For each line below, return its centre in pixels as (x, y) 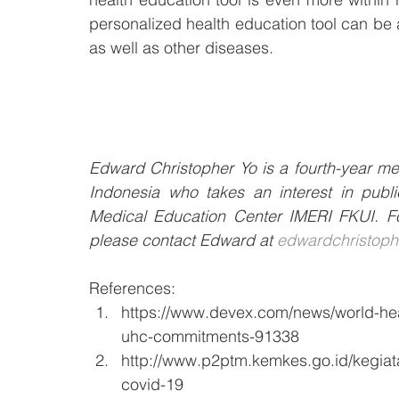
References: (132, 288)
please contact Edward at (183, 240)
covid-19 (152, 384)
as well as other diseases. (183, 48)
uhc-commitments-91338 (210, 336)
